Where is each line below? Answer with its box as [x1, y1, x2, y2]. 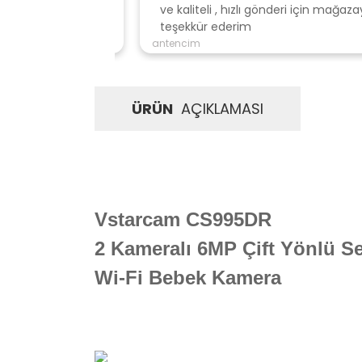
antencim [135, 36, 183, 50]
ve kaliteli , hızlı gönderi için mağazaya [143, 2, 356, 18]
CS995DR [186, 208, 271, 230]
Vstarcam [95, 208, 186, 230]
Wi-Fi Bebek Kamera [95, 267, 281, 288]
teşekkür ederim [143, 19, 234, 35]
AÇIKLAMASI [177, 99, 263, 119]
